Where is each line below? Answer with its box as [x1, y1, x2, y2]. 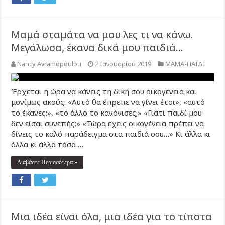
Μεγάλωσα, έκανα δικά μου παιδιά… [11, 41, 184, 54]
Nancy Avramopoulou [17, 59, 82, 68]
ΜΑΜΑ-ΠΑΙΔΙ [165, 59, 206, 68]
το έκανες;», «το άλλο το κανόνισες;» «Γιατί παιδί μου [11, 107, 202, 118]
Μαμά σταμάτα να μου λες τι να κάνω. [11, 28, 194, 41]
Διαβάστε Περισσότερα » [17, 159, 78, 166]
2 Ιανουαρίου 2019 [95, 59, 152, 68]
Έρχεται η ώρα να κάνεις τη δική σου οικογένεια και [11, 86, 197, 96]
